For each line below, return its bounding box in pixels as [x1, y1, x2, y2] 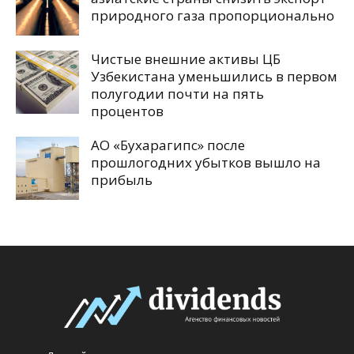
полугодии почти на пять [91, 85, 264, 104]
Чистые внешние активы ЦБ [91, 50, 281, 69]
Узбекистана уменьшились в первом [91, 67, 337, 86]
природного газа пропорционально [91, 6, 334, 25]
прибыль [91, 171, 153, 190]
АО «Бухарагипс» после [91, 136, 245, 155]
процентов [91, 102, 164, 121]
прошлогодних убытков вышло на [91, 153, 321, 172]
